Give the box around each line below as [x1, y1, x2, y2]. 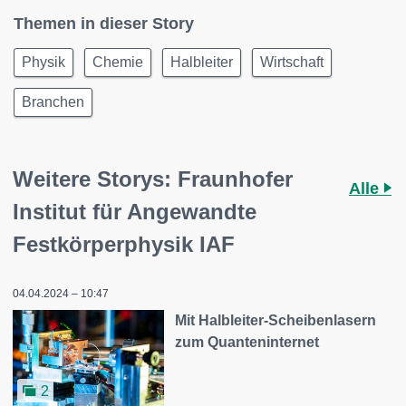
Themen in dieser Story [14, 14, 194, 34]
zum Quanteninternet [175, 334, 320, 351]
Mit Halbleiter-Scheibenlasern [175, 313, 377, 329]
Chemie [92, 54, 143, 71]
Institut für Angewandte [13, 199, 256, 225]
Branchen [22, 94, 84, 111]
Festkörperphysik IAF [13, 232, 235, 257]
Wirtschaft [260, 54, 324, 71]
